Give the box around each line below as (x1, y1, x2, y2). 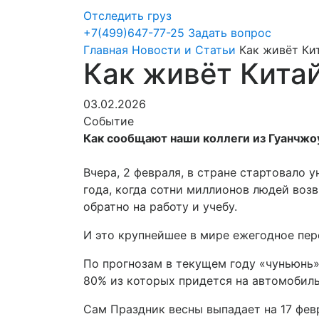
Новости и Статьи (132, 43, 236, 57)
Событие (83, 114, 134, 128)
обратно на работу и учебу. (83, 199, 237, 214)
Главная (83, 43, 128, 57)
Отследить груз (83, 9, 172, 23)
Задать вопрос (188, 26, 271, 40)
